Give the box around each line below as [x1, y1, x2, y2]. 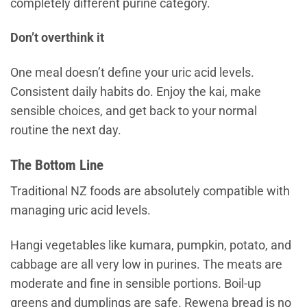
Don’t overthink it [10, 31, 104, 45]
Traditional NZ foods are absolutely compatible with [10, 184, 290, 198]
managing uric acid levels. [10, 203, 151, 217]
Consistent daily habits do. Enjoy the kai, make [10, 85, 261, 99]
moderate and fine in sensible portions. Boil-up [10, 276, 261, 291]
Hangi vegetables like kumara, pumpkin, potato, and [10, 238, 291, 252]
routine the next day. [10, 123, 121, 138]
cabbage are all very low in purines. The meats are [10, 257, 282, 271]
